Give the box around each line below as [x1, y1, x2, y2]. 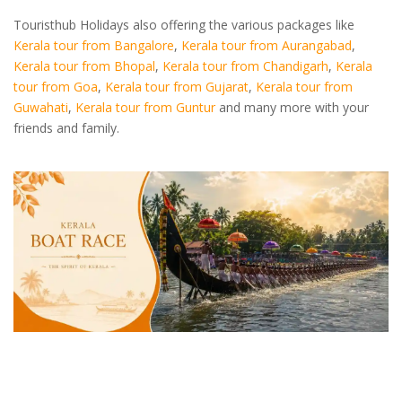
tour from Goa [13, 77, 98, 95]
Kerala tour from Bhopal [13, 57, 155, 74]
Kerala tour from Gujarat [105, 77, 249, 95]
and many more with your [215, 98, 369, 116]
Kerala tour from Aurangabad [181, 36, 352, 54]
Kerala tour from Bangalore [13, 36, 174, 54]
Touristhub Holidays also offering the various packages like [13, 15, 354, 33]
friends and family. [13, 118, 119, 136]
